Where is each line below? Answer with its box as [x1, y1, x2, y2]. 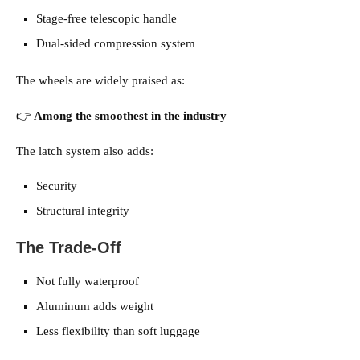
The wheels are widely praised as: [16, 74, 185, 88]
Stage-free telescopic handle [36, 12, 177, 26]
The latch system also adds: [16, 145, 153, 158]
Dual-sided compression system [36, 37, 195, 51]
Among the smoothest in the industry [34, 109, 227, 123]
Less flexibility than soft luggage [36, 325, 200, 338]
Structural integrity [36, 204, 129, 218]
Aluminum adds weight [36, 300, 153, 313]
